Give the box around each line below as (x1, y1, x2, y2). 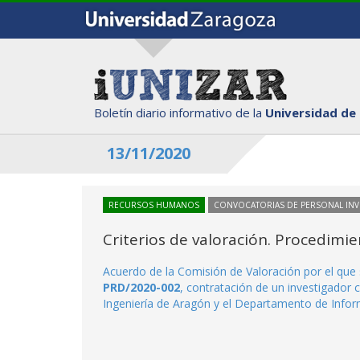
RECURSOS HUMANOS (108, 199, 199, 211)
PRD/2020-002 (103, 280, 180, 295)
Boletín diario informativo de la (94, 104, 265, 121)
